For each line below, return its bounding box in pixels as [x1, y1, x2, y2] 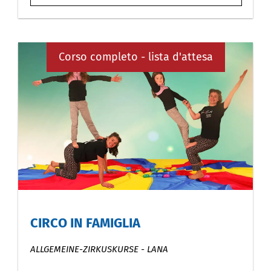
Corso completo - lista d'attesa [58, 50, 213, 64]
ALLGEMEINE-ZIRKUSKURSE [30, 244, 139, 255]
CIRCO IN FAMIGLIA [30, 215, 140, 232]
